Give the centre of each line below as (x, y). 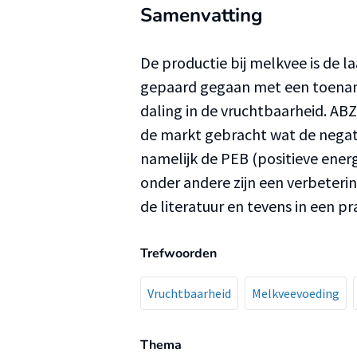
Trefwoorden (178, 253)
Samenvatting (202, 15)
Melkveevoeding (296, 293)
